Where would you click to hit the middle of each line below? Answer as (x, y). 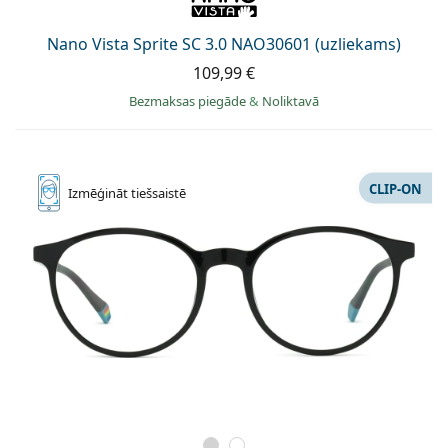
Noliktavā (290, 101)
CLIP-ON (395, 188)
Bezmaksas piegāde (189, 101)
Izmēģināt (99, 193)
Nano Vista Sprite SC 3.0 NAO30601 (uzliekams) (224, 44)
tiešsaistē (158, 193)
